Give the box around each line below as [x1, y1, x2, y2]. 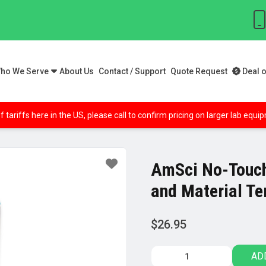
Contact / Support [99, 66, 166, 77]
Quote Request [170, 66, 227, 77]
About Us [59, 66, 94, 77]
